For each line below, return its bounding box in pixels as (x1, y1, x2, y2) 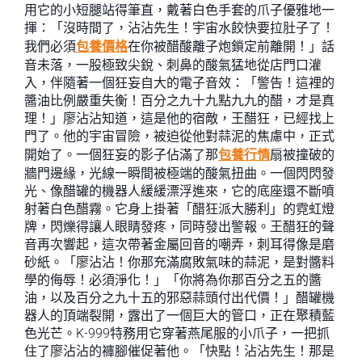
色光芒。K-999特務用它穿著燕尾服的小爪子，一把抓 (24, 326, 330, 341)
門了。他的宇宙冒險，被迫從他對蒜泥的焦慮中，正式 (24, 128, 335, 144)
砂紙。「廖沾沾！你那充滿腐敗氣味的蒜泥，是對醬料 (24, 255, 335, 270)
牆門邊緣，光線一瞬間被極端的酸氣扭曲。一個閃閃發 (24, 166, 335, 181)
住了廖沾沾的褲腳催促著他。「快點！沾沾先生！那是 (24, 343, 335, 359)
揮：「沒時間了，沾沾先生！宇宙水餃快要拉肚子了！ (24, 20, 335, 36)
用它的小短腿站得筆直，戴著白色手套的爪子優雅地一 (24, 2, 335, 18)
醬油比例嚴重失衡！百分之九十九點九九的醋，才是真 (24, 93, 335, 108)
